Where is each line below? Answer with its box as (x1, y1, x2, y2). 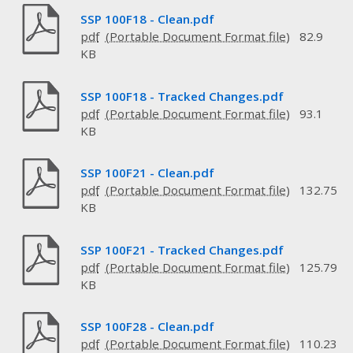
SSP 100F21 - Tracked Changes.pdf (80, 241, 284, 258)
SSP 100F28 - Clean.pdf (80, 318, 214, 335)
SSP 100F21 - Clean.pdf (80, 165, 214, 181)
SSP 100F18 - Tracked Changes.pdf (80, 87, 284, 104)
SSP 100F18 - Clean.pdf (80, 11, 214, 28)
